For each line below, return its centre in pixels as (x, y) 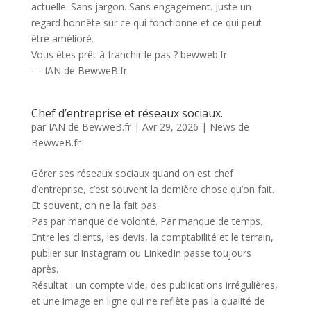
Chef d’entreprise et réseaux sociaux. (127, 113)
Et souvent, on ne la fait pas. (95, 205)
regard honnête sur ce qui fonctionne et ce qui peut (146, 22)
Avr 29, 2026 (170, 126)
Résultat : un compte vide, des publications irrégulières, (154, 285)
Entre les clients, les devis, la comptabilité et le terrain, (152, 237)
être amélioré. (62, 38)
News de (229, 126)
